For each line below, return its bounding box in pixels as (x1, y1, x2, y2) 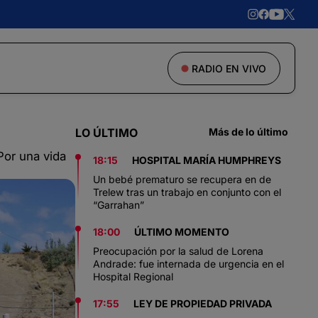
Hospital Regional (93, 270, 173, 283)
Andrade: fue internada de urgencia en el (93, 258, 284, 270)
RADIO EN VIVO (192, 62, 266, 75)
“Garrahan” (93, 199, 144, 211)
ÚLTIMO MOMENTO (134, 226, 229, 238)
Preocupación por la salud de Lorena (93, 245, 263, 257)
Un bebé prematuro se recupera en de (93, 173, 271, 185)
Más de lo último (209, 126, 288, 138)
